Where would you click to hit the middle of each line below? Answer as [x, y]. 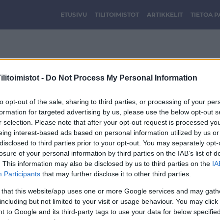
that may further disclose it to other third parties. [116, 174]
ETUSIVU [74, 14]
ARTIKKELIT [165, 14]
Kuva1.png [49, 83]
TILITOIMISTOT [117, 14]
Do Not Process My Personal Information [122, 78]
